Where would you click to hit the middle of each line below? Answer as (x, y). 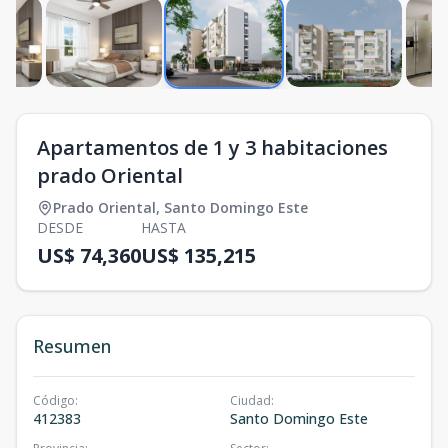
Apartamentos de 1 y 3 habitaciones (212, 148)
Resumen (72, 346)
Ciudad (250, 401)
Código (54, 401)
